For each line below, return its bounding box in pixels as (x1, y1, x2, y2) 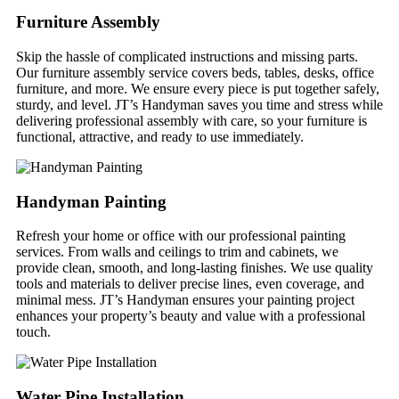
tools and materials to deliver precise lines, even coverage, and (16, 276, 364, 292)
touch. (16, 324, 51, 340)
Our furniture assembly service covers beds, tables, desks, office (16, 64, 374, 80)
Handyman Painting (16, 191, 167, 211)
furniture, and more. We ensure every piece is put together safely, (16, 80, 379, 96)
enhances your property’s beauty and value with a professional (16, 308, 365, 324)
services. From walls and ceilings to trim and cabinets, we (16, 244, 338, 260)
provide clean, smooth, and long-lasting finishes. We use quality (16, 260, 373, 276)
